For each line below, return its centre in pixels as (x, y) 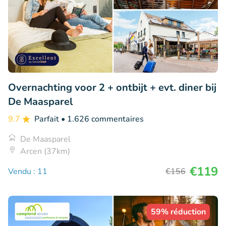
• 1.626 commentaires (102, 119)
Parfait (48, 119)
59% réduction (178, 212)
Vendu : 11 (28, 172)
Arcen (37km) (45, 152)
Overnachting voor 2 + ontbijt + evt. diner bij (112, 88)
